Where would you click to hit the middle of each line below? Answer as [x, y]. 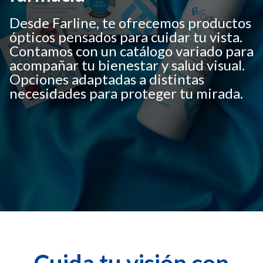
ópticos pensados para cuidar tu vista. [126, 37]
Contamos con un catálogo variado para [131, 51]
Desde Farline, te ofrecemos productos [130, 23]
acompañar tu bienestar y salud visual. [127, 65]
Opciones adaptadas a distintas [107, 79]
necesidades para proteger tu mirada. [126, 93]
